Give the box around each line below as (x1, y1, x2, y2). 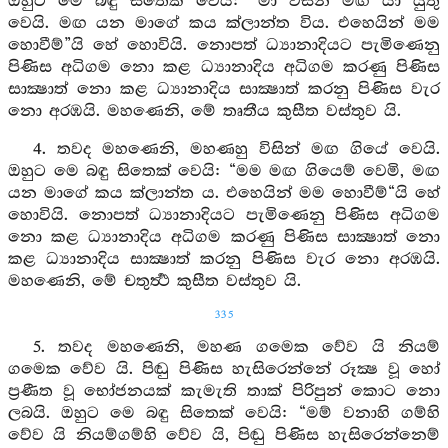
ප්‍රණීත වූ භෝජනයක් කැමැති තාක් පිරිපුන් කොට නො (8, 382, 440, 401)
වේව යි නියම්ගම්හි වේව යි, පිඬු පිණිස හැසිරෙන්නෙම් (8, 426, 440, 445)
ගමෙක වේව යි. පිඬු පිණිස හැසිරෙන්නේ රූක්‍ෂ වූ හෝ (8, 360, 440, 379)
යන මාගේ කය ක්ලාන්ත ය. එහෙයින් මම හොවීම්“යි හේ (8, 184, 440, 203)
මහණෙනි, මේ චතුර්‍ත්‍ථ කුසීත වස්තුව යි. (8, 272, 301, 291)
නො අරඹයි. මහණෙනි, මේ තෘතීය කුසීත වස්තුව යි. (8, 102, 401, 121)
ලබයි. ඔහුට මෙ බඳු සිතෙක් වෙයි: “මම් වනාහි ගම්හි (8, 404, 440, 423)
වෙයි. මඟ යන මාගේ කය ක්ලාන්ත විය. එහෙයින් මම (8, 14, 440, 33)
